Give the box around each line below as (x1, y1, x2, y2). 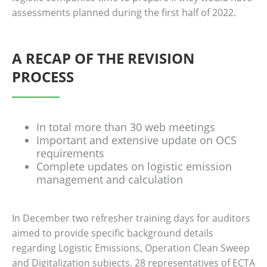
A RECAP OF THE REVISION (12, 48, 195, 68)
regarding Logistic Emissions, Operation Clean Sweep (12, 241, 250, 255)
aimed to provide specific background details (12, 226, 213, 240)
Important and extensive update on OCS (36, 132, 237, 147)
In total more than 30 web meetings (36, 119, 216, 134)
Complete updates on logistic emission (36, 159, 232, 173)
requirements (36, 145, 105, 160)
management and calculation (36, 172, 184, 187)
